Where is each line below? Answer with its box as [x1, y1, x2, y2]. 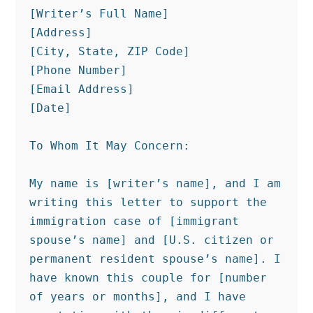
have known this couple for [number [29, 271, 268, 285]
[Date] [29, 101, 72, 115]
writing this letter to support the [29, 196, 268, 210]
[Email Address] [29, 82, 135, 96]
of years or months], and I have [29, 290, 247, 304]
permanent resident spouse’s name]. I [29, 252, 282, 266]
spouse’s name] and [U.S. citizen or [29, 233, 275, 247]
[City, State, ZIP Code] [29, 45, 191, 59]
